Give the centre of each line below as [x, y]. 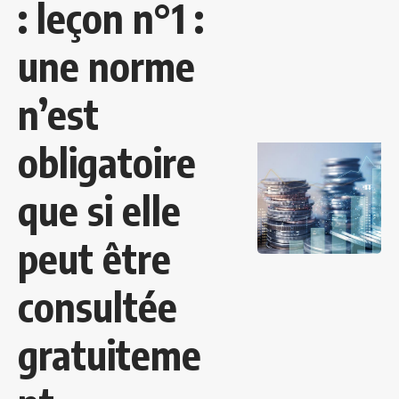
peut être [94, 259]
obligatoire [107, 163]
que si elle [99, 211]
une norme [106, 66]
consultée [98, 307]
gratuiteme [110, 355]
